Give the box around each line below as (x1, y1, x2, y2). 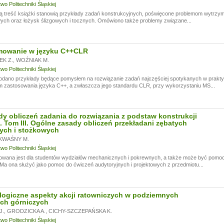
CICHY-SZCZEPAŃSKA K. (48, 208, 112, 214)
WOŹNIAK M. (15, 57, 49, 63)
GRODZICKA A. (6, 208, 45, 214)
